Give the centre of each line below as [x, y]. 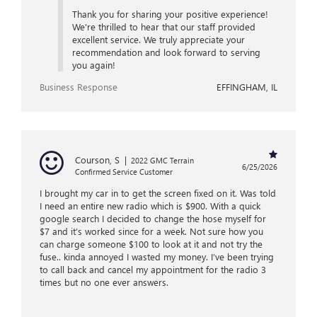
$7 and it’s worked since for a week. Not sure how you [151, 231]
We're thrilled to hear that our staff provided [163, 27]
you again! [93, 65]
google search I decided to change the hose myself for [153, 219]
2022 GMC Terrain [162, 161]
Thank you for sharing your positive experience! [170, 14]
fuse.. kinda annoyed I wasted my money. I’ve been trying [157, 257]
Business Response [79, 87]
